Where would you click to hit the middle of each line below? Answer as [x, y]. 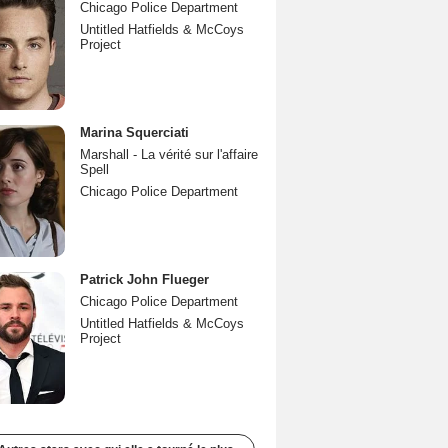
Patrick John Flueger [144, 279]
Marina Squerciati [134, 132]
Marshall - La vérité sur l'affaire [169, 154]
